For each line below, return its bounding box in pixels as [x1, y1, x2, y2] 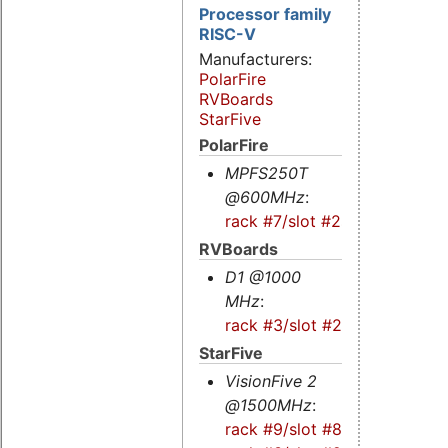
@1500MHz [224, 395, 312, 416]
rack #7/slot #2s [224, 210, 349, 231]
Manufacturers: [199, 48, 312, 69]
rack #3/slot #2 [224, 314, 342, 335]
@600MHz [224, 186, 305, 207]
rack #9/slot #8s [224, 419, 350, 440]
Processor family [199, 3, 331, 24]
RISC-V [199, 23, 256, 44]
